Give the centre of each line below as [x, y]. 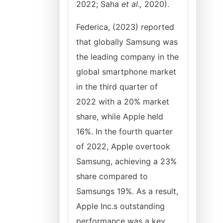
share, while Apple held [120, 116]
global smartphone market [126, 72]
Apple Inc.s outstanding [120, 206]
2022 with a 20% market [123, 102]
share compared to [112, 176]
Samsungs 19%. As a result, [127, 191]
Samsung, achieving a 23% [126, 161]
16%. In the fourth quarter [124, 131]
